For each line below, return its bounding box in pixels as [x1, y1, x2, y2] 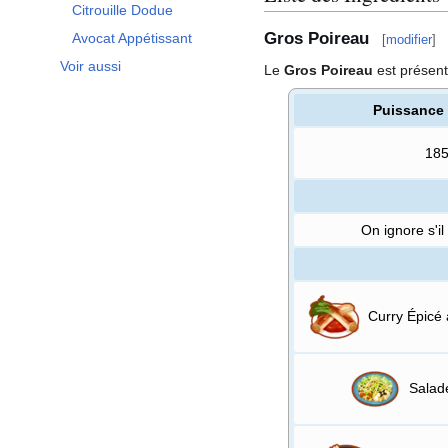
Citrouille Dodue [72, 2, 173, 19]
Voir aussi [60, 58, 121, 75]
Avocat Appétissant [72, 30, 192, 47]
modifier [386, 31, 432, 47]
